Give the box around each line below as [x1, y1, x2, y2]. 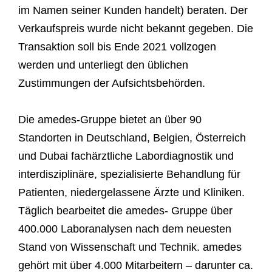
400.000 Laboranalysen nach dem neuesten [18, 222, 231, 235]
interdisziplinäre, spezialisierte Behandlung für [18, 168, 240, 180]
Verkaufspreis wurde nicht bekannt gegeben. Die [18, 22, 253, 35]
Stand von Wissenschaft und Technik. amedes [18, 240, 242, 253]
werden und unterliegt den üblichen [18, 58, 188, 71]
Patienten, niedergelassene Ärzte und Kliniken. [18, 186, 245, 199]
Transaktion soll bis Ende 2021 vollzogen [18, 40, 216, 53]
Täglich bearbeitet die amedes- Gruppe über [18, 204, 233, 217]
